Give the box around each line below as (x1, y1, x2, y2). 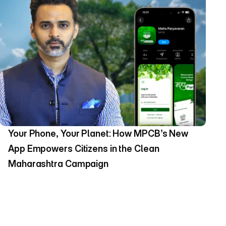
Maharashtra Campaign (8, 158, 110, 169)
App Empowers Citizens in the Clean (8, 143, 159, 154)
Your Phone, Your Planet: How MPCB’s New (8, 128, 189, 139)
